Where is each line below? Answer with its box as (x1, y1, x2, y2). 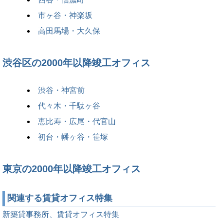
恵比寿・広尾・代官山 (38, 117, 116, 126)
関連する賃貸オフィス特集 (7, 193, 112, 203)
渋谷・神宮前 (38, 86, 85, 95)
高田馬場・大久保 (38, 27, 100, 36)
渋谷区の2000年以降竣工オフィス (2, 57, 150, 69)
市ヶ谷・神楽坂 (38, 11, 92, 20)
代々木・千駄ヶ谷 (38, 102, 100, 110)
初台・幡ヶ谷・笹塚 (38, 133, 108, 142)
